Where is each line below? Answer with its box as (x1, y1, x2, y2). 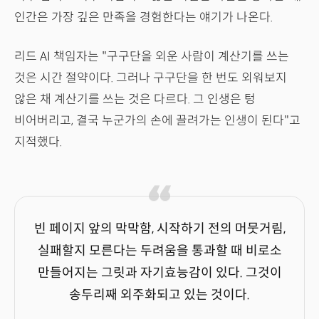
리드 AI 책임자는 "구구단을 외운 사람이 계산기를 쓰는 (14, 48, 289, 64)
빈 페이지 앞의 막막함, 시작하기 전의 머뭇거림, (33, 220, 286, 236)
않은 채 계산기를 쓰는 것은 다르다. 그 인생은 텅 (14, 91, 256, 107)
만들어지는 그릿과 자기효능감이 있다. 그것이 (37, 264, 282, 281)
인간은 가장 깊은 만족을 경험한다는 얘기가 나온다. (14, 9, 273, 25)
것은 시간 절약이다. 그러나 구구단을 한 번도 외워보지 (14, 70, 287, 85)
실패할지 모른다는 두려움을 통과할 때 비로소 (37, 242, 282, 258)
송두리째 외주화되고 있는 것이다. (69, 286, 250, 303)
